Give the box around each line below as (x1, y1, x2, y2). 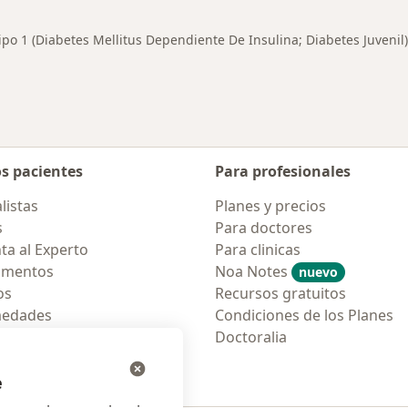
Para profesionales (215, 161, 351, 181)
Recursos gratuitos (215, 283, 346, 303)
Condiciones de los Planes (215, 305, 393, 325)
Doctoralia (215, 327, 287, 347)
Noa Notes (215, 261, 291, 281)
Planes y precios (215, 196, 326, 216)
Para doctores (215, 218, 312, 238)
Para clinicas (215, 240, 301, 260)
